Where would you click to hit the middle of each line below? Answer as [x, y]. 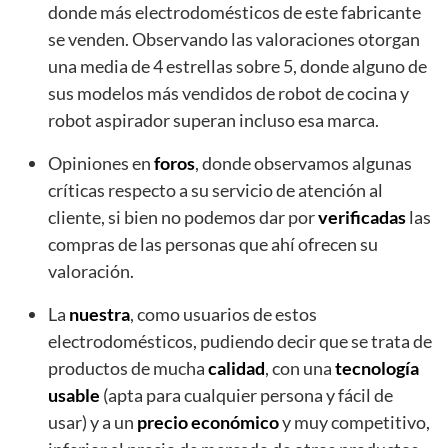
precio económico [208, 421]
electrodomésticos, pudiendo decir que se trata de [240, 340]
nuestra [99, 313]
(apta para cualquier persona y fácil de [246, 394]
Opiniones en [101, 162]
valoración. [91, 270]
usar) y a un [92, 421]
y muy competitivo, [354, 421]
